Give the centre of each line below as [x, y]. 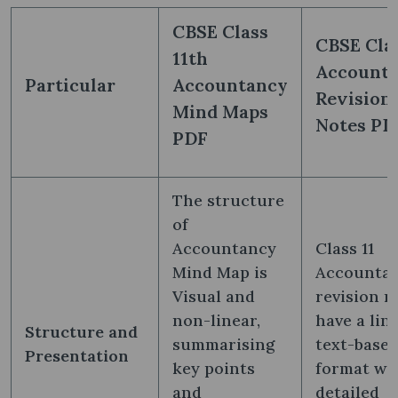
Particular [70, 84]
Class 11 [345, 248]
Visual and [214, 296]
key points [214, 368]
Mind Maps [220, 111]
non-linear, [216, 320]
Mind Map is [220, 272]
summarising [223, 344]
